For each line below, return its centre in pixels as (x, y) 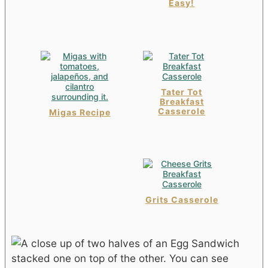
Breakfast (182, 101)
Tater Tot (182, 92)
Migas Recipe (80, 112)
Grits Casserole (182, 200)
